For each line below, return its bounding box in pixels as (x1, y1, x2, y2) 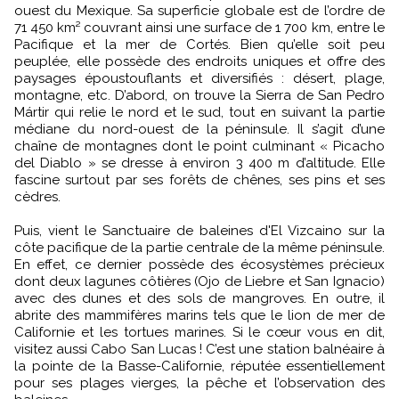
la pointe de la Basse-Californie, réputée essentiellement (14, 358, 385, 374)
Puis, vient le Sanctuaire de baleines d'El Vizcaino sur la (14, 223, 385, 239)
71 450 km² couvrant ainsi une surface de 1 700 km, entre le (14, 20, 385, 36)
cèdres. (14, 189, 61, 205)
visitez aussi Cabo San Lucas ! (14, 341, 207, 357)
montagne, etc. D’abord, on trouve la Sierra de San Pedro (14, 87, 385, 103)
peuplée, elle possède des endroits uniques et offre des (14, 53, 385, 69)
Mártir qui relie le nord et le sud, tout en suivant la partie (14, 104, 385, 120)
